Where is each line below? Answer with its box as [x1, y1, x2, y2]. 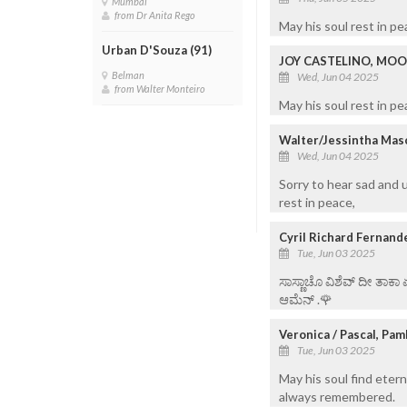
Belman [112, 69, 148, 81]
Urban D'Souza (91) [102, 43, 212, 57]
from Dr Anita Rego [114, 9, 199, 21]
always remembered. [279, 388, 395, 404]
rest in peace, [279, 194, 355, 210]
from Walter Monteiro [114, 83, 209, 94]
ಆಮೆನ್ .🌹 [279, 291, 333, 307]
